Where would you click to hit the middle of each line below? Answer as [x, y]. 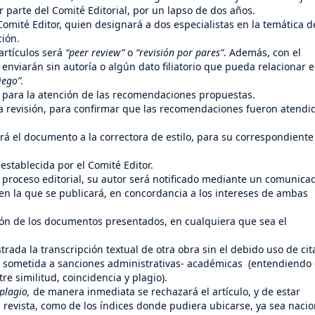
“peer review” [95, 52]
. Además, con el [262, 52]
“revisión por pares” [180, 52]
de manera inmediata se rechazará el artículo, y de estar [167, 291]
